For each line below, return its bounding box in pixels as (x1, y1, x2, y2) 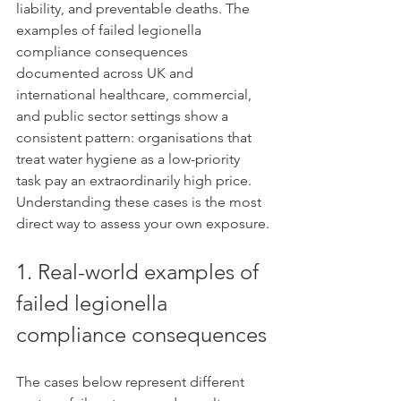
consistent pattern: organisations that (16, 129, 255, 146)
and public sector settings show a (16, 107, 232, 124)
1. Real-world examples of (16, 259, 264, 285)
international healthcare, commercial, (16, 86, 255, 103)
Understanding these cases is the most (16, 193, 265, 210)
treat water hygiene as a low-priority (16, 150, 243, 167)
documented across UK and (16, 64, 197, 81)
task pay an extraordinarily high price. (16, 172, 255, 189)
